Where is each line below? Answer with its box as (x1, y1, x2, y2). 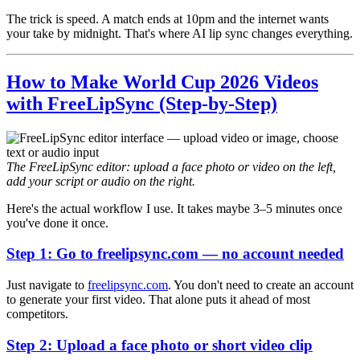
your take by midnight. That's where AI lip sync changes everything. (6, 26, 353, 40)
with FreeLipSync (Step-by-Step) (6, 92, 277, 114)
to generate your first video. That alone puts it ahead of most (6, 292, 310, 307)
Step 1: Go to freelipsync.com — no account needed (6, 245, 344, 263)
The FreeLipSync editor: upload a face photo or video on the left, (6, 159, 336, 174)
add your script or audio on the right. (6, 174, 195, 188)
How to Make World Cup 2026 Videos (6, 71, 318, 92)
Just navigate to (6, 278, 88, 292)
